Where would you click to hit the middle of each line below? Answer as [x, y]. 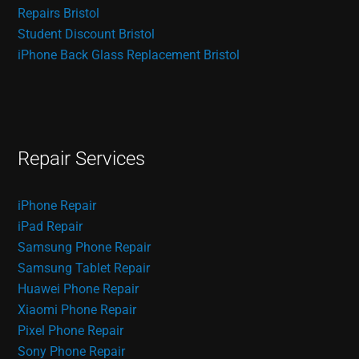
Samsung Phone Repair [85, 247]
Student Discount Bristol [87, 34]
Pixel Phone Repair [71, 330]
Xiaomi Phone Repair [77, 309]
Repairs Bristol [59, 13]
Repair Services [82, 158]
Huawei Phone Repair [79, 288]
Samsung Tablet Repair [84, 268]
